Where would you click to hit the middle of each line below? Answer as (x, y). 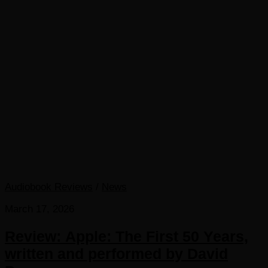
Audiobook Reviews (49, 187)
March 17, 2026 (39, 209)
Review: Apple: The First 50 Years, (127, 237)
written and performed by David (116, 254)
